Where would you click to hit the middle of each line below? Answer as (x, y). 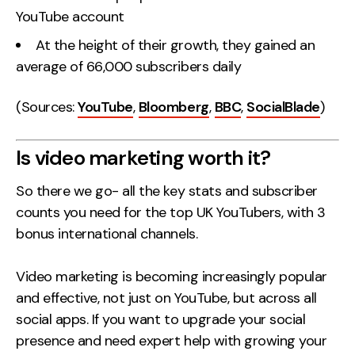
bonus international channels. (107, 234)
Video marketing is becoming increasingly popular (172, 277)
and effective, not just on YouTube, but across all (166, 298)
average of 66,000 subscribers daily (129, 66)
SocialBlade (283, 107)
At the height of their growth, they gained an (176, 45)
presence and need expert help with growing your (172, 341)
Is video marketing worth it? (143, 158)
